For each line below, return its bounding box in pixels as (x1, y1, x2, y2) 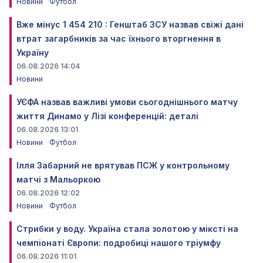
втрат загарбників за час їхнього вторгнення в (16, 33, 221, 43)
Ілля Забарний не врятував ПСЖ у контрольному (16, 160, 230, 170)
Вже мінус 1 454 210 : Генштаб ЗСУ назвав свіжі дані (16, 19, 244, 29)
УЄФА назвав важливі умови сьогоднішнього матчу (16, 96, 238, 107)
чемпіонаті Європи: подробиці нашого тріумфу (16, 237, 221, 248)
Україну (16, 47, 49, 58)
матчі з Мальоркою (16, 174, 100, 184)
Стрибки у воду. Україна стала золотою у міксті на (16, 223, 238, 234)
